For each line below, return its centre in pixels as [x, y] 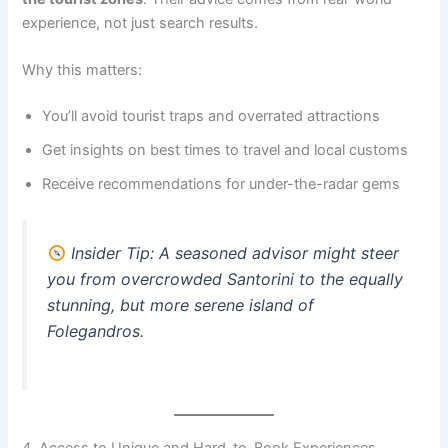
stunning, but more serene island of [181, 305]
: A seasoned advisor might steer [274, 253]
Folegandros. [96, 331]
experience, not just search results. [140, 22]
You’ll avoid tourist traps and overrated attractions [211, 116]
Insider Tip [110, 253]
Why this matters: [82, 70]
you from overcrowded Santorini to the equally [225, 279]
